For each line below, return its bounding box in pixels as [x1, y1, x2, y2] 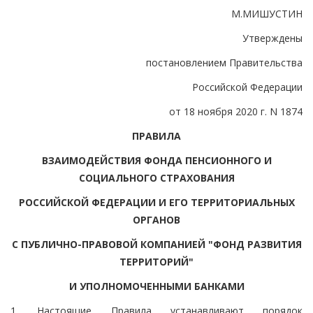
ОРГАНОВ [133, 212, 180, 226]
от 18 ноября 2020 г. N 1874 [169, 104, 303, 118]
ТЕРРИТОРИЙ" [119, 254, 194, 268]
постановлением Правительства [146, 55, 303, 69]
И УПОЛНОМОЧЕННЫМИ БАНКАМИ [68, 279, 245, 293]
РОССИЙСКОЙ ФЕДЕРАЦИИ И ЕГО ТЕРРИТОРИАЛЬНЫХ [18, 195, 295, 209]
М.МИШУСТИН [231, 6, 303, 20]
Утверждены [242, 31, 303, 45]
